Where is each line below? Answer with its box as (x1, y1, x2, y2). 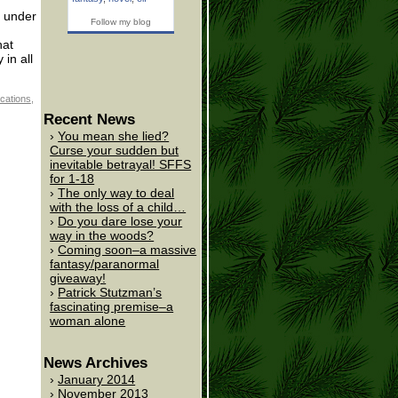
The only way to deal (58, 186, 175, 201)
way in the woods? (50, 228, 155, 243)
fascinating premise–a (50, 299, 174, 314)
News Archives (44, 354, 147, 372)
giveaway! (50, 271, 107, 286)
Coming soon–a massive (58, 243, 197, 258)
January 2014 (58, 372, 136, 387)
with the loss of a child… (50, 200, 187, 215)
